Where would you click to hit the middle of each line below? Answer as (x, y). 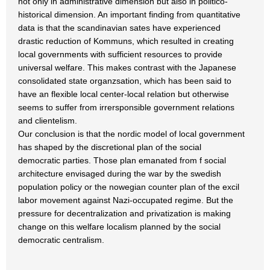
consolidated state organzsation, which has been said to (125, 81)
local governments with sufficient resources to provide (120, 54)
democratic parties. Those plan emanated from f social (122, 160)
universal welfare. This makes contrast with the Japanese (127, 67)
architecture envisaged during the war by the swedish (120, 174)
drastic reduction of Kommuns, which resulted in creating (126, 41)
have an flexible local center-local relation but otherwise (124, 94)
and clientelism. (48, 121)
